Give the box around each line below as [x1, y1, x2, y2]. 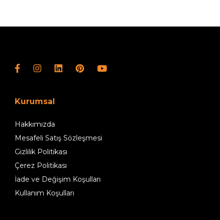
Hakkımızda [15, 120, 55, 129]
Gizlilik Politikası [15, 147, 67, 156]
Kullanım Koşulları [15, 189, 74, 197]
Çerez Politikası [15, 161, 67, 170]
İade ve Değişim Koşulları [15, 175, 101, 184]
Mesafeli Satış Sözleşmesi [15, 134, 102, 142]
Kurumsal [15, 97, 55, 106]
